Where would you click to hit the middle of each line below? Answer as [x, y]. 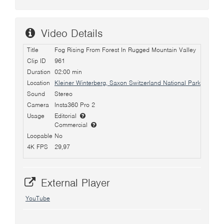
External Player [73, 182]
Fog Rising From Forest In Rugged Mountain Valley [125, 50]
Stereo [63, 94]
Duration [39, 72]
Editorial [66, 116]
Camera [38, 105]
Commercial [72, 125]
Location [38, 83]
